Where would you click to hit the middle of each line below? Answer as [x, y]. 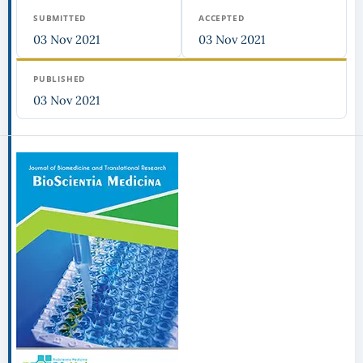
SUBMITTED [60, 18]
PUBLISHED [59, 79]
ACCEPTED [222, 18]
